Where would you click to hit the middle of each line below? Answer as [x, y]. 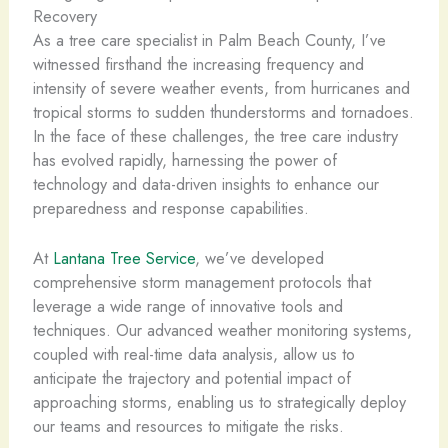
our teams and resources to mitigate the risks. [188, 426]
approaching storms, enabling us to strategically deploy [219, 402]
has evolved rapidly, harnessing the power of [184, 160]
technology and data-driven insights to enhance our [205, 184]
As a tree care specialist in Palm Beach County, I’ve [209, 40]
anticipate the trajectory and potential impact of [191, 378]
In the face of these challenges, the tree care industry [215, 136]
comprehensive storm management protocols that [201, 282]
